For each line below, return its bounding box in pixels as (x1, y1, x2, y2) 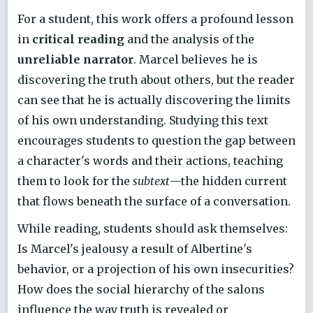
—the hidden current (170, 173, 287, 188)
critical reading (32, 31, 124, 46)
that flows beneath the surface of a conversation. (17, 194, 291, 208)
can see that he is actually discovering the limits (17, 92, 291, 107)
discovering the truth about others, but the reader (17, 72, 295, 87)
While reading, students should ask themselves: (17, 221, 288, 235)
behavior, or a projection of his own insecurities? (17, 261, 294, 276)
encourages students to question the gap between (17, 133, 296, 147)
